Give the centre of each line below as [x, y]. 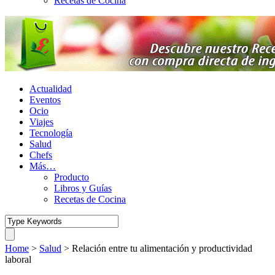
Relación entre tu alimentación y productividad [162, 248]
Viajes [41, 122]
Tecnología [51, 133]
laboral [18, 259]
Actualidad [51, 89]
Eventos [45, 100]
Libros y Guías [83, 188]
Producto [72, 177]
